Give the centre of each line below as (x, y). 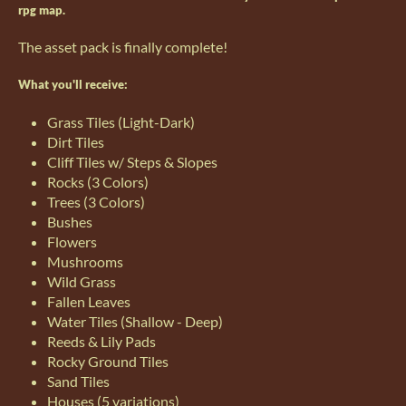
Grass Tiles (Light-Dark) (121, 121)
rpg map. (42, 10)
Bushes (70, 221)
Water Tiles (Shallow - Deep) (135, 321)
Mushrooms (85, 261)
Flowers (72, 241)
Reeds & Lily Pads (101, 341)
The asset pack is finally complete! (123, 47)
